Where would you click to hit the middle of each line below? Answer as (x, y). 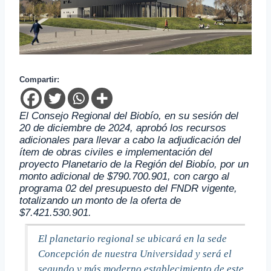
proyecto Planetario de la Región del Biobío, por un (134, 164)
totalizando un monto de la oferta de (100, 200)
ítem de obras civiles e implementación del (116, 152)
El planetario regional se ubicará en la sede (132, 238)
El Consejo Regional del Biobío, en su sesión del (129, 115)
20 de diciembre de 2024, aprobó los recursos (123, 127)
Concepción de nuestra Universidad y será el (135, 253)
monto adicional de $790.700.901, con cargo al (124, 176)
